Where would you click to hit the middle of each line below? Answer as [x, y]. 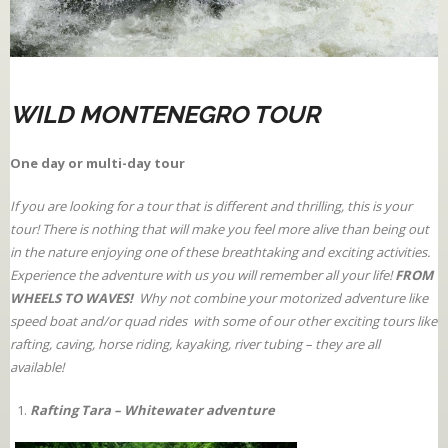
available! [37, 367]
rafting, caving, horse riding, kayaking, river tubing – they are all [195, 344]
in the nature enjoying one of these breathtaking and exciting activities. [220, 252]
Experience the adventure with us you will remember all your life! [202, 275]
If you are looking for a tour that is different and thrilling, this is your [211, 206]
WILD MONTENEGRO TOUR [165, 114]
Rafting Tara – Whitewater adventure [152, 410]
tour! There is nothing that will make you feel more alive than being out [219, 229]
